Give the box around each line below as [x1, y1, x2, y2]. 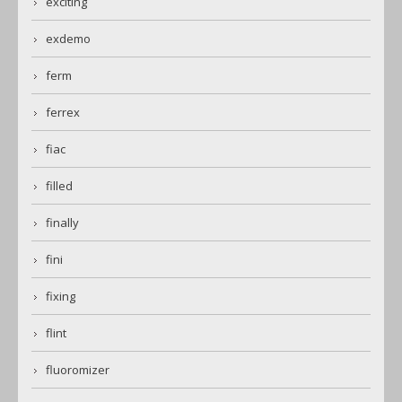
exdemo [46, 31, 91, 48]
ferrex [46, 104, 80, 121]
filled [46, 178, 73, 195]
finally [46, 214, 79, 232]
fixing [46, 288, 75, 305]
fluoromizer [46, 362, 109, 379]
